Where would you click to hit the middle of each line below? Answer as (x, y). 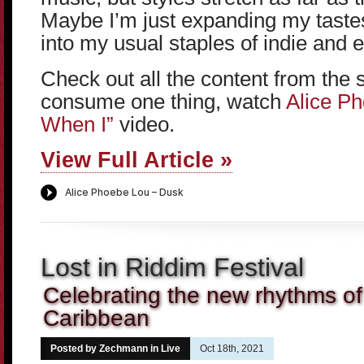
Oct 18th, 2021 (232, 349)
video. (144, 124)
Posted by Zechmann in (106, 349)
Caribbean (96, 318)
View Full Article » (136, 160)
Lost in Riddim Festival (172, 267)
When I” (77, 124)
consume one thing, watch (163, 102)
